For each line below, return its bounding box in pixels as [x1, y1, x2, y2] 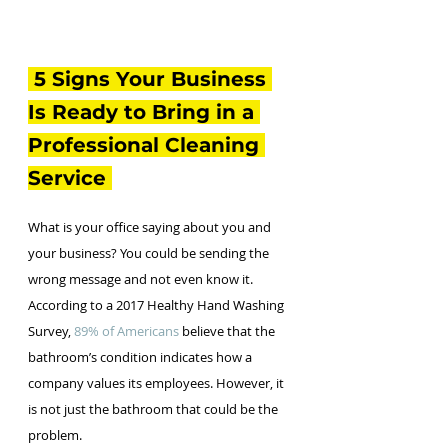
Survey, [28, 321, 74, 340]
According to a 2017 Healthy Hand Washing [28, 295, 287, 314]
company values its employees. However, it [28, 373, 287, 392]
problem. [28, 425, 85, 444]
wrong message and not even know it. [28, 269, 256, 288]
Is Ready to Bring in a [28, 99, 260, 124]
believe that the [179, 321, 278, 340]
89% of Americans [74, 321, 179, 340]
